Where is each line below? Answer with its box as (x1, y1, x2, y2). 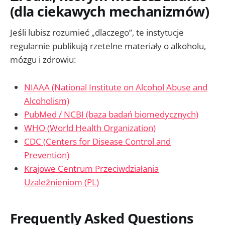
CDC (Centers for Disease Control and (24, 135, 171, 147)
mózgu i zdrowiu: (10, 54, 76, 66)
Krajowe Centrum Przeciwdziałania (24, 162, 159, 174)
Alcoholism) (24, 94, 69, 106)
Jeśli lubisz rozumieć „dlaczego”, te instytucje (10, 27, 184, 39)
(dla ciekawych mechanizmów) (10, 2, 209, 21)
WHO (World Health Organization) (24, 122, 156, 134)
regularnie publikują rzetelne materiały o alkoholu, (10, 40, 206, 52)
